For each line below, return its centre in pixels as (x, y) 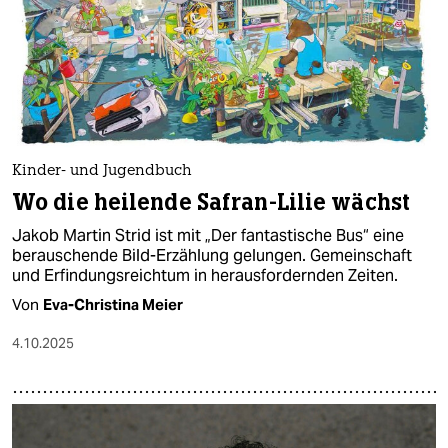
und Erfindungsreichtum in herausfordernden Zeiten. (205, 276)
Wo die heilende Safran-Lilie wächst (211, 203)
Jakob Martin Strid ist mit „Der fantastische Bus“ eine (208, 236)
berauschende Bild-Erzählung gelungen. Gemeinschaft (212, 256)
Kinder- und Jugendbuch (102, 172)
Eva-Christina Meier (113, 305)
